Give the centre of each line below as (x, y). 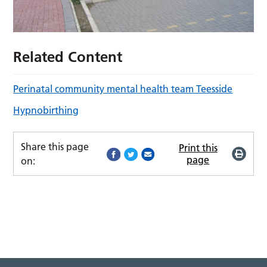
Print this (198, 148)
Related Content (68, 57)
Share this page (55, 146)
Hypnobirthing (46, 110)
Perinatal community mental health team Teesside (123, 89)
